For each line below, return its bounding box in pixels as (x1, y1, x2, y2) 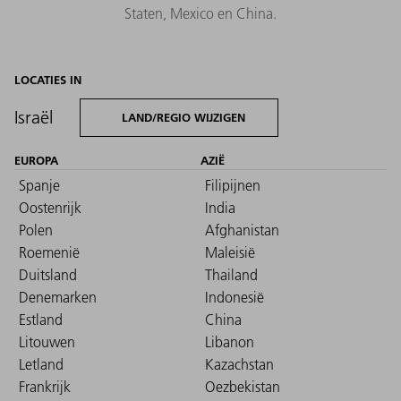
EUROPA (14, 152, 58, 167)
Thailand (205, 265, 258, 284)
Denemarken (19, 287, 97, 306)
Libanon (205, 332, 254, 351)
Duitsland (19, 265, 77, 284)
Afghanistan (205, 220, 279, 239)
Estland (19, 310, 63, 328)
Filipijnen (205, 175, 260, 194)
